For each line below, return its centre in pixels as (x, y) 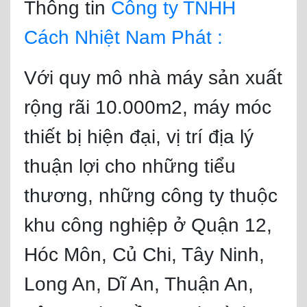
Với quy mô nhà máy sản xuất (153, 78)
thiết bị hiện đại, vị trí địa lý (139, 137)
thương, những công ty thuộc (151, 196)
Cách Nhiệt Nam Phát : (123, 37)
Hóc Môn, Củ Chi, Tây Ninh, (144, 255)
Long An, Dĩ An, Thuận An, (139, 284)
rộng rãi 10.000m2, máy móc (148, 107)
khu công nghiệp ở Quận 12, (148, 225)
